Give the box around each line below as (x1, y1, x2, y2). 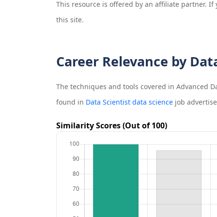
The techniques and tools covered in (56, 82, 176, 92)
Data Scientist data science (85, 97, 173, 107)
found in (56, 97, 86, 107)
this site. (56, 15, 84, 25)
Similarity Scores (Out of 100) (56, 120, 167, 131)
